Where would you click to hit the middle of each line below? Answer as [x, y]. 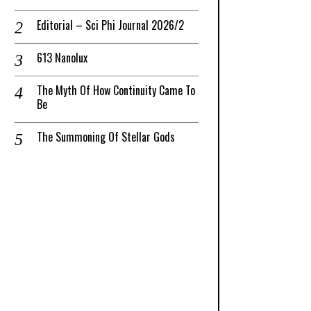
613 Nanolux [62, 58]
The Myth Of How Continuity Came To [116, 91]
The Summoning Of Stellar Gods [106, 137]
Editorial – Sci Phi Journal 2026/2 [110, 25]
